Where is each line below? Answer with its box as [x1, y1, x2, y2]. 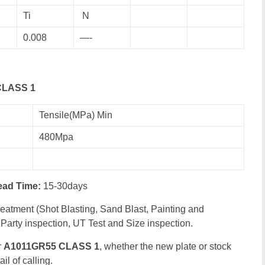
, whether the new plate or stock [99, 241, 231, 251]
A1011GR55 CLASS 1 [4, 241, 99, 251]
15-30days [43, 181, 88, 191]
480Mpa [39, 132, 73, 142]
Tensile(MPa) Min [39, 110, 112, 120]
